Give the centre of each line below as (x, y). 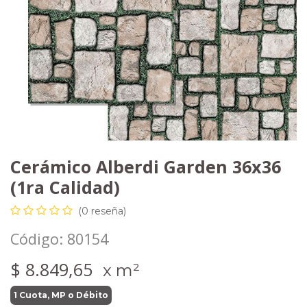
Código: (39, 239)
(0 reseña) (102, 211)
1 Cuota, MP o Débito (61, 295)
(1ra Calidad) (65, 187)
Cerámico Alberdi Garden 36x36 (146, 167)
